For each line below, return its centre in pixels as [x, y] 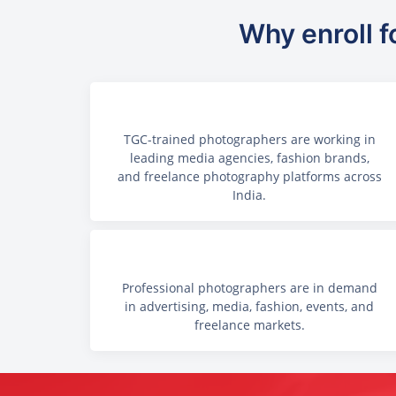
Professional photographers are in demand [249, 287]
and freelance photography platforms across [249, 177]
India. [249, 195]
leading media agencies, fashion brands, [249, 158]
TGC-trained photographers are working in [249, 140]
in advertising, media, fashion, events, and [249, 306]
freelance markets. [249, 324]
